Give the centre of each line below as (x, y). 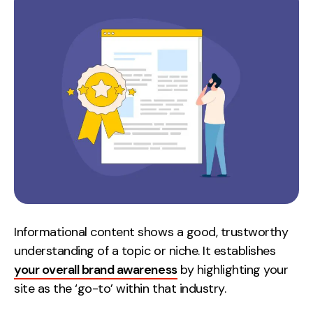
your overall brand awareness (96, 270)
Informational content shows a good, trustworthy (151, 232)
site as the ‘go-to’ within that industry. (120, 289)
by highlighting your (233, 270)
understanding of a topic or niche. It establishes (145, 251)
